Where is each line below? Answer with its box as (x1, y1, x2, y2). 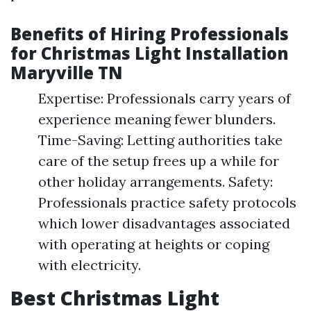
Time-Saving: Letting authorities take (38, 131, 283, 149)
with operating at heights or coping (38, 235, 269, 253)
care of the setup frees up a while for (38, 152, 279, 170)
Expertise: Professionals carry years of (38, 90, 291, 108)
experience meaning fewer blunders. (38, 110, 276, 128)
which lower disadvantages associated (38, 215, 290, 233)
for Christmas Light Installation (10, 42, 289, 65)
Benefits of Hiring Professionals (10, 22, 289, 46)
